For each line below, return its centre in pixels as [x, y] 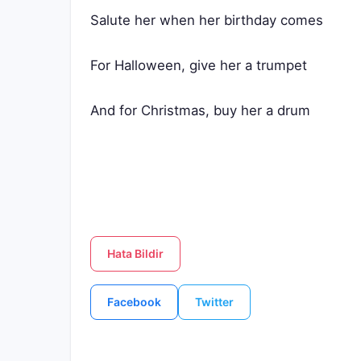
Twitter [214, 302]
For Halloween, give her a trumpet [199, 65]
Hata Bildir [135, 253]
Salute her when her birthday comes [207, 20]
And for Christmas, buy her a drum [200, 110]
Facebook [134, 302]
